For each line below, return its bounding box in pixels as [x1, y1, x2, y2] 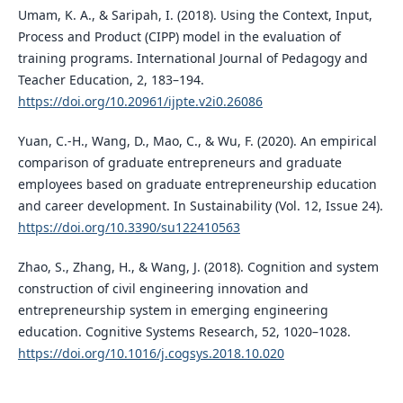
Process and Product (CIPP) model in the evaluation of [17, 28, 341, 46]
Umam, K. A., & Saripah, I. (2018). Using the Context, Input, [17, 6, 372, 24]
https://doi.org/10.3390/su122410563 [17, 219, 240, 237]
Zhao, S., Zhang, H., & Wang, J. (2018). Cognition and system [17, 258, 379, 276]
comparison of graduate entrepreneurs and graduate [17, 154, 342, 172]
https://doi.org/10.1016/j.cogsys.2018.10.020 [17, 345, 284, 363]
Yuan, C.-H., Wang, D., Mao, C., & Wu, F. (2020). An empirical [17, 132, 377, 150]
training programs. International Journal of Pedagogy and [17, 49, 368, 67]
